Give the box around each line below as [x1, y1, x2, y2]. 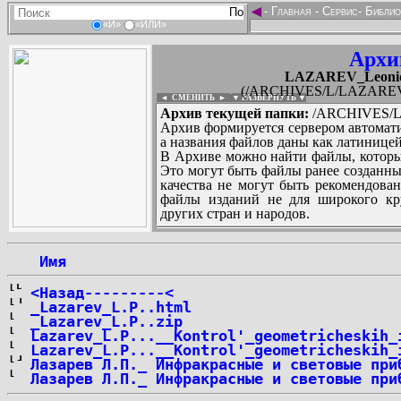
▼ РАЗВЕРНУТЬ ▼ [232, 93, 306, 102]
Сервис [319, 4, 358, 18]
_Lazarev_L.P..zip [30, 312, 183, 330]
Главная [268, 4, 315, 18]
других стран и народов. [160, 206, 310, 221]
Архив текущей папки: [160, 106, 309, 121]
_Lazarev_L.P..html [30, 298, 192, 316]
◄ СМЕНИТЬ [157, 93, 215, 102]
